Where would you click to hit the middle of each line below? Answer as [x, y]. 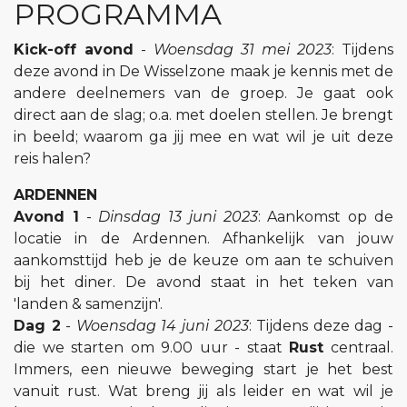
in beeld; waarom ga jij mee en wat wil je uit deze [203, 137]
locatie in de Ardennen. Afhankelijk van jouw [203, 239]
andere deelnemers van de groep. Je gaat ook [203, 94]
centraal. [359, 348]
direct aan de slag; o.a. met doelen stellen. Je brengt [203, 115]
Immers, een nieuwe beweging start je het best [203, 370]
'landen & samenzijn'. [88, 304]
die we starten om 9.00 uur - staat [152, 348]
